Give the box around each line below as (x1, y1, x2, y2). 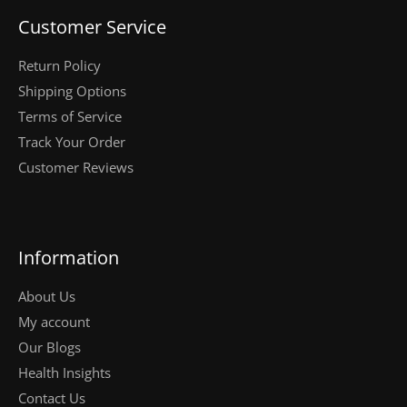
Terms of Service (18, 107, 122, 126)
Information (18, 244, 119, 270)
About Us (18, 287, 75, 306)
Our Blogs (18, 338, 81, 357)
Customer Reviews (18, 158, 134, 177)
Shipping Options (18, 82, 126, 101)
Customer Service (18, 14, 166, 39)
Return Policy (18, 56, 101, 75)
